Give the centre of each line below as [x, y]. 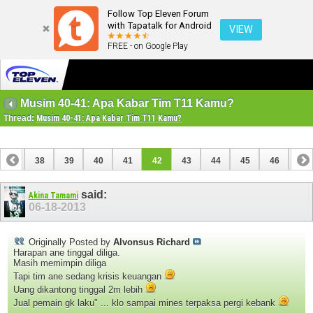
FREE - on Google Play [148, 46]
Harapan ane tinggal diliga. [67, 252]
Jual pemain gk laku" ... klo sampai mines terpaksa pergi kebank [146, 303]
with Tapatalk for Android [160, 26]
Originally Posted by [70, 242]
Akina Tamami [53, 196]
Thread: [20, 118]
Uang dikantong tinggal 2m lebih [79, 289]
